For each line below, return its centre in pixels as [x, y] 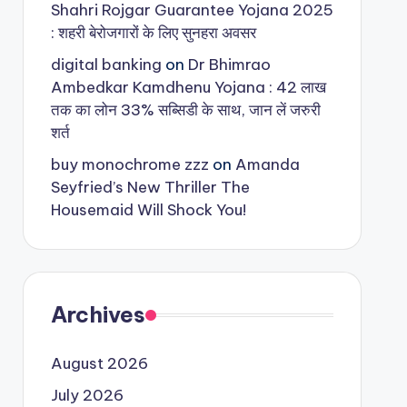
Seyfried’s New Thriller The [150, 187]
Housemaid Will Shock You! [148, 210]
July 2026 [87, 395]
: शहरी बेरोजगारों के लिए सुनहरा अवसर [153, 33]
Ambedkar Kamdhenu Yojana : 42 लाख [188, 87]
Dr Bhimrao [229, 65]
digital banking [106, 65]
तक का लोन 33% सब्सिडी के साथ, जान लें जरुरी [185, 110]
